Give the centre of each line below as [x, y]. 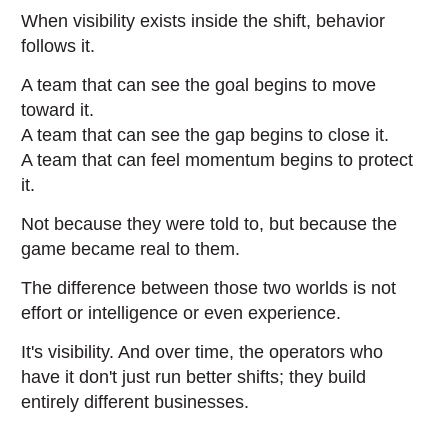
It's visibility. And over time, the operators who [202, 352]
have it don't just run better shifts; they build [194, 377]
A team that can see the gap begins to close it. [205, 135]
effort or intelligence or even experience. [181, 313]
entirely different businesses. [135, 402]
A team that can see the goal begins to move [199, 85]
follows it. [58, 46]
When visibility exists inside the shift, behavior [203, 21]
